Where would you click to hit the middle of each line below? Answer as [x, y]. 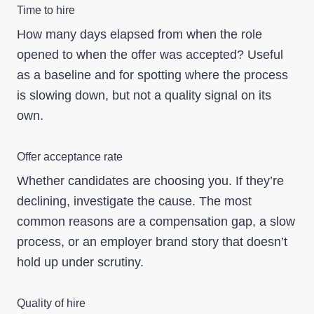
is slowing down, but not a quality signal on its [144, 95]
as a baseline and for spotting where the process [152, 75]
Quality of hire [51, 303]
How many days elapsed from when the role [139, 34]
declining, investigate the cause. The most [134, 201]
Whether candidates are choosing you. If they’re [150, 181]
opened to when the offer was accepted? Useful [150, 55]
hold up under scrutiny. [80, 262]
